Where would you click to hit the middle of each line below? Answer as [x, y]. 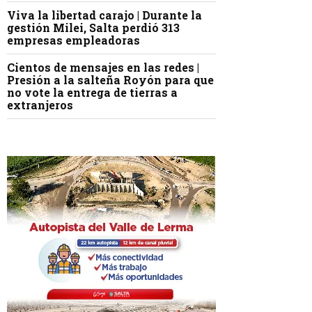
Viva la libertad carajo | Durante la [104, 15]
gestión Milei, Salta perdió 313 [93, 28]
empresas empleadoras [73, 40]
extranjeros [40, 105]
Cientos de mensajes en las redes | [103, 68]
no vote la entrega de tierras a [92, 93]
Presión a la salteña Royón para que [110, 80]
